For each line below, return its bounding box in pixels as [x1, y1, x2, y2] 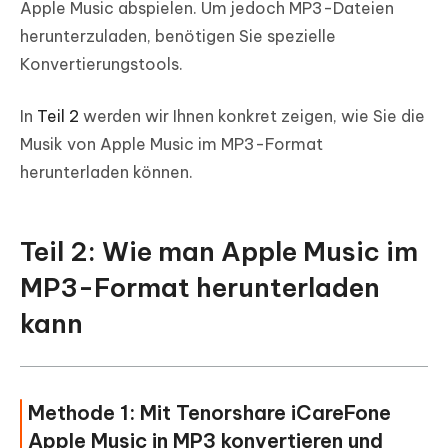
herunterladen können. [20, 162, 193, 183]
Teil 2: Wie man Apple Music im [20, 235, 418, 269]
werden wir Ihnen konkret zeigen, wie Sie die [79, 106, 425, 127]
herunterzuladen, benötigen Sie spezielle [20, 26, 336, 47]
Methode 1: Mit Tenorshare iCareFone [28, 400, 391, 426]
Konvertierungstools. [20, 54, 183, 75]
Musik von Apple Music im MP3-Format [20, 134, 323, 155]
